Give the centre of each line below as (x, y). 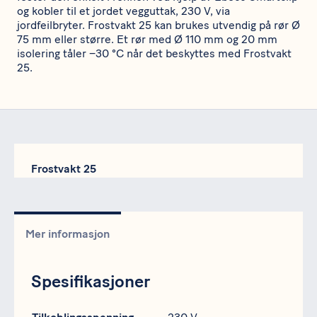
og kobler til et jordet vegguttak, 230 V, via (123, 11)
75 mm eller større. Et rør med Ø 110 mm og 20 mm (147, 40)
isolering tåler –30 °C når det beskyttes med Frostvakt (154, 54)
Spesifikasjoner (91, 282)
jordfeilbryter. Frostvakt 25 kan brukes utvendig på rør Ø (158, 25)
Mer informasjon (68, 234)
